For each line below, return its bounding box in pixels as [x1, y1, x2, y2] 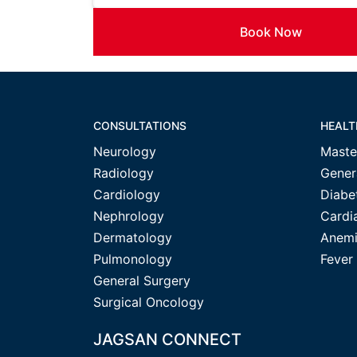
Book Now [239, 24, 302, 40]
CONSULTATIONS [93, 119, 186, 132]
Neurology [93, 143, 156, 159]
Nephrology [93, 208, 164, 224]
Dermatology [93, 229, 172, 245]
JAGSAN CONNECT [93, 330, 241, 349]
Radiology [93, 165, 154, 181]
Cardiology [93, 186, 160, 202]
